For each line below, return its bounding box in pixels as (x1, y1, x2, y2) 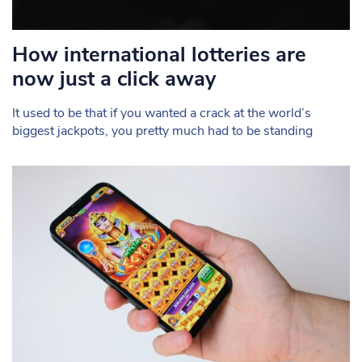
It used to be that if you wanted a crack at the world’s (12, 103, 311, 122)
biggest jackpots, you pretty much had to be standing (12, 121, 313, 140)
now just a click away (12, 64, 221, 93)
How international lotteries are (12, 40, 306, 69)
